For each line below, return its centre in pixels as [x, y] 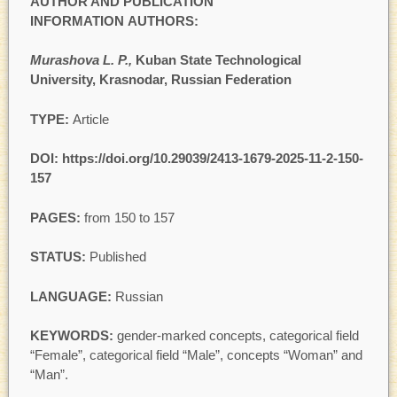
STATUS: [59, 257]
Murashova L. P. [79, 60]
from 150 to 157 [129, 217]
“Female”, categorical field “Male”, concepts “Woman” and [196, 355]
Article [90, 119]
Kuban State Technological [218, 60]
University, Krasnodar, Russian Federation [160, 80]
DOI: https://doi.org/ [91, 159]
